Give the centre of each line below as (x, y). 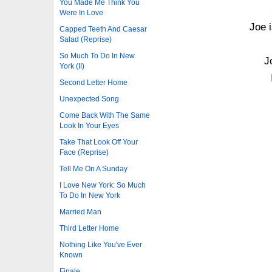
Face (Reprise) (84, 152)
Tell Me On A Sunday (93, 168)
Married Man (80, 212)
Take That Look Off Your (99, 142)
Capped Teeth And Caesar (103, 29)
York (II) (72, 66)
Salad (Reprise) (86, 39)
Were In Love (81, 12)
